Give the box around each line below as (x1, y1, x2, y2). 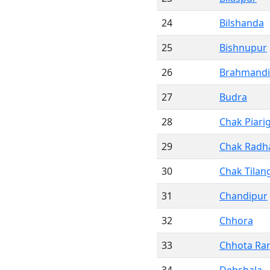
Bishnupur (219, 41, 267, 54)
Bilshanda (219, 16, 264, 30)
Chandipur (219, 189, 268, 202)
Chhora (219, 214, 253, 227)
